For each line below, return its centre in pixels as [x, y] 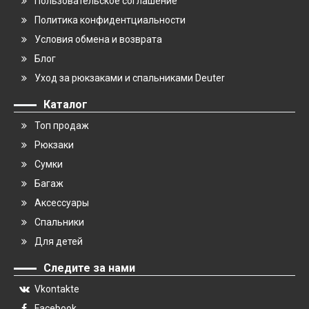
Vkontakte [57, 289]
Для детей [59, 241]
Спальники [59, 222]
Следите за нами [89, 268]
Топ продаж [62, 126]
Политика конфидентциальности [110, 20]
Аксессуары [62, 203]
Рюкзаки [54, 145]
